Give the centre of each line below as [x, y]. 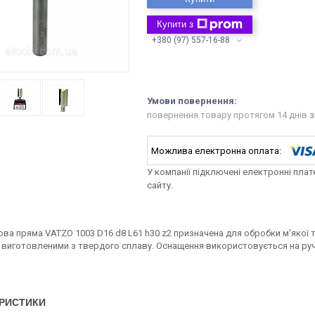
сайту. [160, 186]
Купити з [175, 24]
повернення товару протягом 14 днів [228, 115]
